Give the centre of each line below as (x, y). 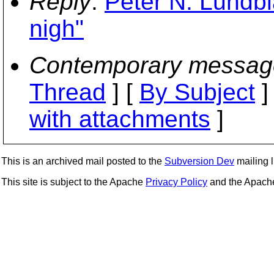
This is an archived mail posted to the (83, 161)
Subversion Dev (199, 161)
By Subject (197, 92)
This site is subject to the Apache (73, 182)
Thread (68, 92)
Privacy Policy (176, 182)
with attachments (120, 119)
